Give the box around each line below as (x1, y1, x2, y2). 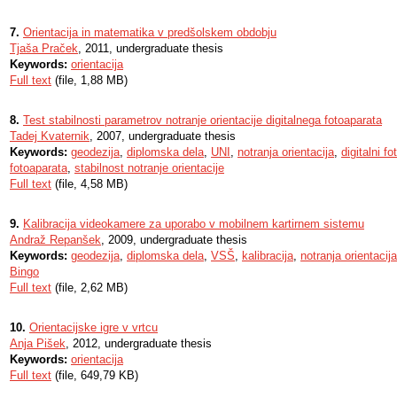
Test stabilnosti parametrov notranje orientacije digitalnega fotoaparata (23, 113, 382, 127)
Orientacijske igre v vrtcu (29, 321, 158, 334)
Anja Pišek (10, 337, 66, 350)
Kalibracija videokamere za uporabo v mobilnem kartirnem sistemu (23, 217, 364, 230)
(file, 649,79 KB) (51, 369, 138, 382)
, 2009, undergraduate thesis (101, 233, 247, 246)
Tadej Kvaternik (10, 129, 90, 143)
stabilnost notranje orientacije (74, 161, 224, 175)
